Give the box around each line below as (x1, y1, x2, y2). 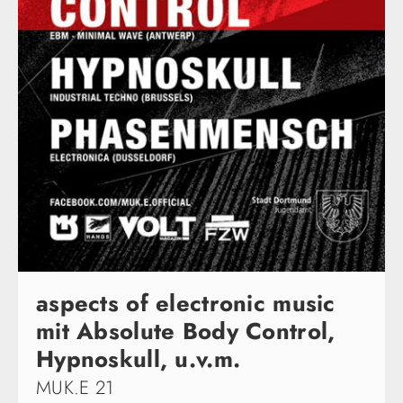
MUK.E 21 (36, 373, 114, 401)
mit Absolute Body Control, (36, 314, 336, 348)
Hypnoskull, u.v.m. (36, 342, 241, 376)
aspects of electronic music (36, 286, 336, 320)
